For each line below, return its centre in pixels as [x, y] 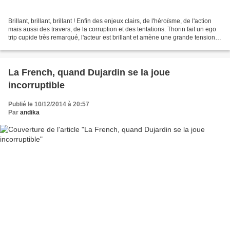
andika [30, 113]
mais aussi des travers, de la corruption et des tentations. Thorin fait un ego [112, 30]
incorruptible [36, 85]
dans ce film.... [28, 46]
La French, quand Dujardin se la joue [89, 73]
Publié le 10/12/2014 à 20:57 [49, 104]
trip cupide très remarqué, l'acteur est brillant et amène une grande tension [112, 38]
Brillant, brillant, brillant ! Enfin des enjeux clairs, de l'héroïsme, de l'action [110, 21]
